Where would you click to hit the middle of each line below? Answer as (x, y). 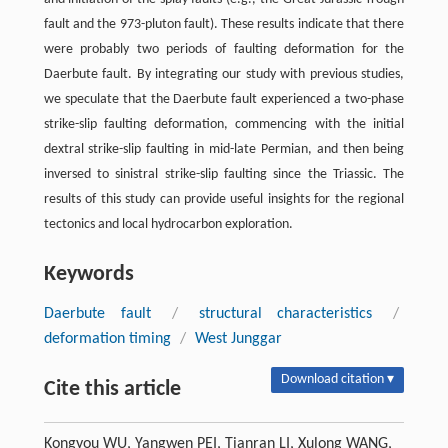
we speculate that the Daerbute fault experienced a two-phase (224, 100)
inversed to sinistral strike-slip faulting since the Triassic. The (224, 175)
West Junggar (238, 339)
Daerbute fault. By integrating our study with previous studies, (224, 75)
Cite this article (112, 390)
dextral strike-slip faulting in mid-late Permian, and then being (224, 150)
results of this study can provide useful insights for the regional (224, 200)
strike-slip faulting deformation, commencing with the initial (224, 125)
